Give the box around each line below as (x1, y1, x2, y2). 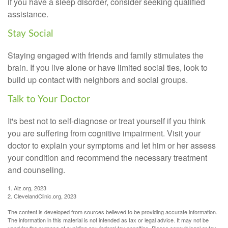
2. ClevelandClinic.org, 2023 (8, 191, 76, 200)
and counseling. (8, 163, 65, 176)
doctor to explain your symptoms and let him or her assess (8, 139, 216, 151)
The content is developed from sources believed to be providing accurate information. (8, 207, 217, 216)
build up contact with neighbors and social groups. (8, 73, 188, 85)
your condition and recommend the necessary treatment (8, 151, 207, 163)
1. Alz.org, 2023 (8, 183, 46, 192)
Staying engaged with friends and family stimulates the (8, 49, 204, 61)
